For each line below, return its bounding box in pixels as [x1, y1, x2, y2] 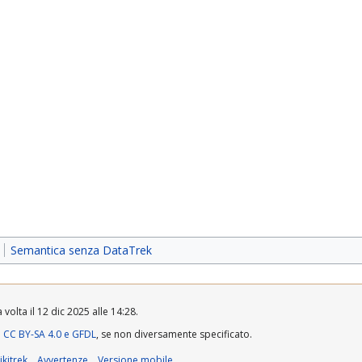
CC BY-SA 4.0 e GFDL [3, 327, 96, 342]
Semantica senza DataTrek [10, 242, 152, 259]
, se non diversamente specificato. [96, 327, 252, 342]
